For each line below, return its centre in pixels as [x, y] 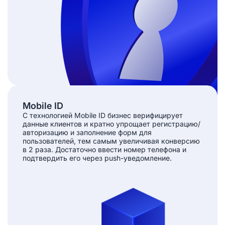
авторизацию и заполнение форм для [87, 132]
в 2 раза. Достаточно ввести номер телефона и [104, 149]
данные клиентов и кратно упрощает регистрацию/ [111, 124]
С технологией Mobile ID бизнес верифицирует [103, 115]
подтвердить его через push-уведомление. [97, 158]
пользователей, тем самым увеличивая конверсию [111, 141]
